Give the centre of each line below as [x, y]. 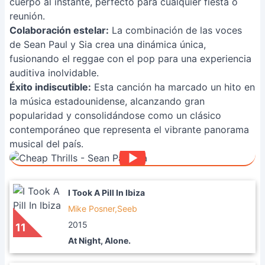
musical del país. [46, 144]
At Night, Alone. [99, 240]
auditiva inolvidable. [54, 73]
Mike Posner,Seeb [103, 209]
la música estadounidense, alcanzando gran [107, 101]
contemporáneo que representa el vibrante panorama [129, 130]
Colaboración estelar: [59, 30]
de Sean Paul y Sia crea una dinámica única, [108, 44]
